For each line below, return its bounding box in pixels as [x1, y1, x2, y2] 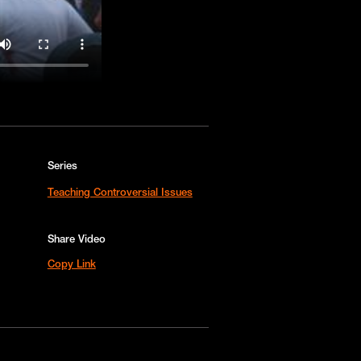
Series [47, 158, 77, 172]
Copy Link [47, 256, 96, 270]
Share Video [47, 231, 106, 245]
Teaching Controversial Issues [47, 185, 193, 198]
